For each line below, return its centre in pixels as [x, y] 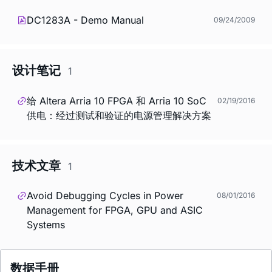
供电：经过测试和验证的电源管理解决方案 [119, 115]
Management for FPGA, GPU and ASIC [115, 210]
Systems [46, 225]
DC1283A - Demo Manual [85, 20]
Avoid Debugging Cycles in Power [105, 196]
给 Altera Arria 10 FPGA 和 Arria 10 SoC [117, 100]
